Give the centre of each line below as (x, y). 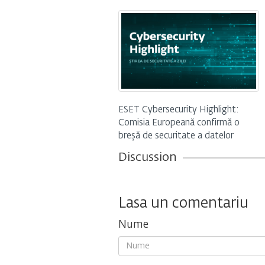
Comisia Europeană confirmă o (179, 123)
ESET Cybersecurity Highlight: (178, 110)
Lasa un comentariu (183, 204)
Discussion (147, 158)
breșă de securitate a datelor (176, 136)
